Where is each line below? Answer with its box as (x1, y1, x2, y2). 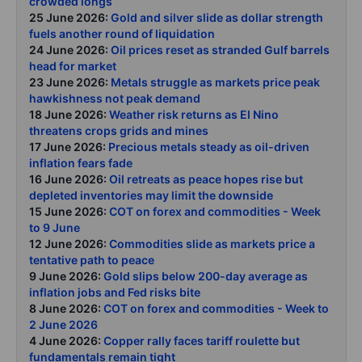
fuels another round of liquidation (29, 26, 215, 40)
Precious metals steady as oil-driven (108, 139, 309, 154)
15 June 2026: (29, 204, 109, 218)
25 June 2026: (29, 10, 111, 24)
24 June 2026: (29, 42, 111, 57)
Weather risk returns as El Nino (109, 107, 279, 121)
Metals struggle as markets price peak (111, 74, 320, 89)
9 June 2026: (29, 268, 103, 283)
